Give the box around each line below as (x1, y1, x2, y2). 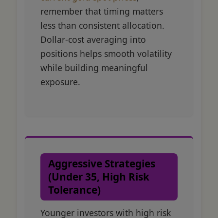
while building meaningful (40, 62, 148, 74)
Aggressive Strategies (48, 157, 155, 171)
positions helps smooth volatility (40, 48, 172, 60)
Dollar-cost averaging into (40, 34, 146, 46)
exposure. (40, 76, 80, 88)
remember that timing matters (40, 5, 163, 18)
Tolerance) (48, 183, 101, 197)
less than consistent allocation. (40, 19, 164, 32)
